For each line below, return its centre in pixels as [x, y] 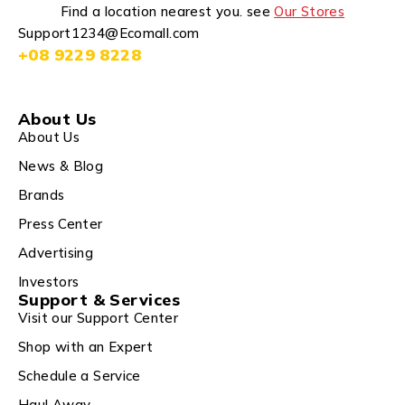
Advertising [56, 253]
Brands [42, 195]
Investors [49, 282]
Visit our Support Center [98, 318]
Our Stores [310, 11]
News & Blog [61, 166]
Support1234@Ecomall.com [109, 33]
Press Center [61, 224]
